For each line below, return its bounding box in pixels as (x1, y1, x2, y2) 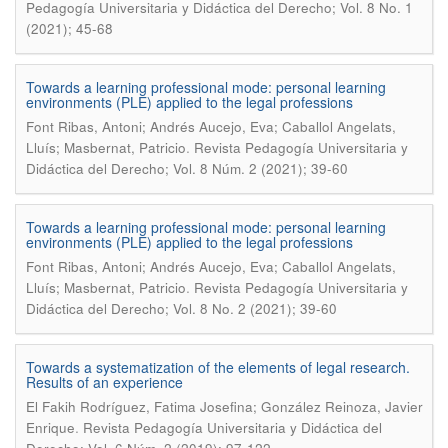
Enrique (26, 418, 75, 437)
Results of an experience (26, 372, 183, 392)
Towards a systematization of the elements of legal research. (26, 357, 410, 377)
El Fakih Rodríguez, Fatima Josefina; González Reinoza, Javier (26, 397, 423, 416)
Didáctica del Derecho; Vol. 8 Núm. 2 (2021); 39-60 (26, 159, 348, 178)
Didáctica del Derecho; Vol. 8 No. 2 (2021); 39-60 (26, 299, 337, 318)
